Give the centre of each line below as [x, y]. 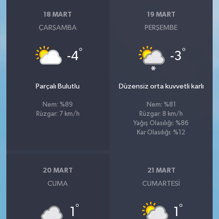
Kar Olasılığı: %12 [161, 133]
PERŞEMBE [161, 28]
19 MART [161, 14]
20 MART [58, 170]
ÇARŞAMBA [58, 28]
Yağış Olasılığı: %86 [161, 124]
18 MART [58, 14]
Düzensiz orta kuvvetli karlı [161, 87]
